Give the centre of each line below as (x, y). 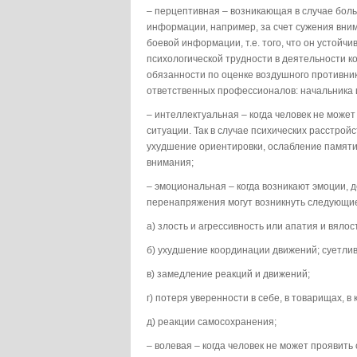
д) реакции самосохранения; (212, 322)
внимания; (170, 163)
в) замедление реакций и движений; (228, 274)
